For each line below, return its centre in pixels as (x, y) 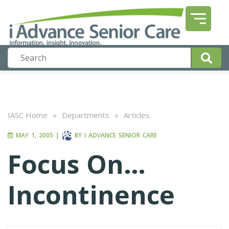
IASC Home (28, 115)
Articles (137, 115)
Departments (86, 115)
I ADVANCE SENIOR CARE (121, 135)
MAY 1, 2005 (33, 135)
